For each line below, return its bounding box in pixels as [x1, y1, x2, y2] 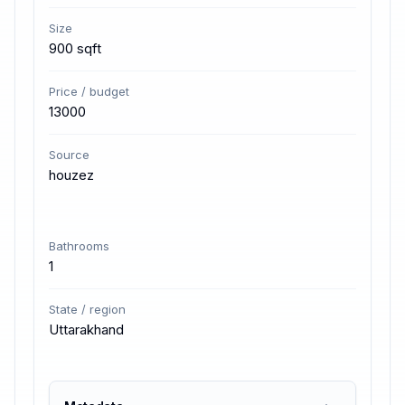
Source [49, 147, 89, 162]
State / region [49, 302, 126, 316]
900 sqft [49, 40, 101, 57]
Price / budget [49, 84, 129, 99]
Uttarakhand [49, 321, 124, 338]
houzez [49, 166, 94, 184]
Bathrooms [49, 239, 109, 253]
